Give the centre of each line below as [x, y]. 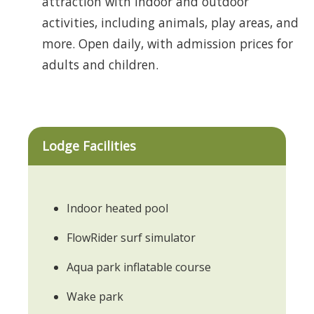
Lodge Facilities [89, 145]
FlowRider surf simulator [131, 237]
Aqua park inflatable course [139, 267]
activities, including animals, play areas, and [170, 22]
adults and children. [100, 64]
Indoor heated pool [117, 208]
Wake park [95, 296]
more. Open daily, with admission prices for [168, 43]
